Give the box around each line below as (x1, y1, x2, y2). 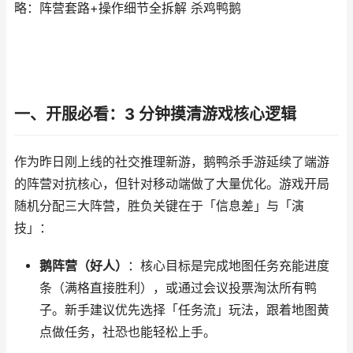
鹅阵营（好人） (39, 258, 128, 273)
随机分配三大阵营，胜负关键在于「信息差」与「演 (14, 199, 304, 214)
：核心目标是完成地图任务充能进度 (127, 258, 329, 273)
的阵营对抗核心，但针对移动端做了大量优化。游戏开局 (14, 176, 329, 191)
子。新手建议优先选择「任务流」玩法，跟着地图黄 (39, 303, 329, 318)
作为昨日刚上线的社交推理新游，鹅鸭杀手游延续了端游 (14, 154, 329, 169)
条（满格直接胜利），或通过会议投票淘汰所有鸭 (39, 281, 317, 295)
